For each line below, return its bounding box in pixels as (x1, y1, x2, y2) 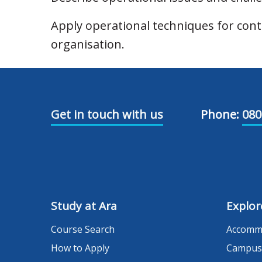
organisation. (51, 36, 125, 53)
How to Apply (51, 242, 109, 255)
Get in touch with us (51, 106, 163, 123)
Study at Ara (51, 198, 117, 214)
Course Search (51, 223, 115, 236)
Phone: (201, 106, 239, 123)
